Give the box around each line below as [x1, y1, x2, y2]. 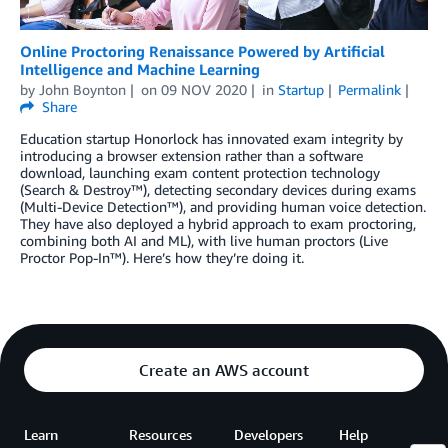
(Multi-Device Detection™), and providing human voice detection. [20, 198, 426, 216]
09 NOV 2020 [160, 81, 247, 99]
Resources [129, 426, 192, 444]
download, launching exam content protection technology [20, 164, 380, 182]
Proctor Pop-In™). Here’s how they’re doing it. [20, 249, 304, 267]
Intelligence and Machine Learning [20, 60, 260, 79]
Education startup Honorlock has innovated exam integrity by [20, 130, 403, 148]
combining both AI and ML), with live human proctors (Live [20, 232, 388, 250]
